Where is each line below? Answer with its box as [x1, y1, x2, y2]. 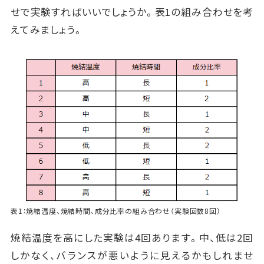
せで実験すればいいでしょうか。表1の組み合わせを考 [10, 4, 254, 19]
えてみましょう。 [10, 22, 84, 37]
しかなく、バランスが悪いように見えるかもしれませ [10, 248, 254, 263]
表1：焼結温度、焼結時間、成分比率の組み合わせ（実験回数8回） [10, 206, 221, 216]
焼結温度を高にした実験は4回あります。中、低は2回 [10, 230, 254, 245]
